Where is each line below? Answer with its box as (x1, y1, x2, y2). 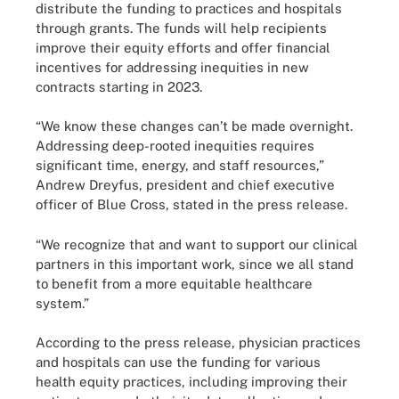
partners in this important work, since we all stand (36, 256, 354, 272)
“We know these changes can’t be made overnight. (36, 118, 353, 134)
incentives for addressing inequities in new (36, 59, 309, 75)
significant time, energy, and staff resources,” (36, 158, 324, 173)
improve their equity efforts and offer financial (36, 39, 330, 55)
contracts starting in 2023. (36, 78, 202, 94)
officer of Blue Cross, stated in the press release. (36, 197, 347, 212)
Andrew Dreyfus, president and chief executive (36, 177, 335, 192)
